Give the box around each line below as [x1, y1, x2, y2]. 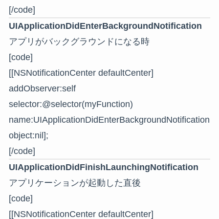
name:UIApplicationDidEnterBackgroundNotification [8, 114, 210, 125]
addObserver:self [8, 83, 76, 93]
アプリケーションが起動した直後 [8, 177, 141, 188]
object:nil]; [8, 130, 48, 140]
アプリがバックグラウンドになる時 [8, 36, 150, 46]
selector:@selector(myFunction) [8, 99, 133, 109]
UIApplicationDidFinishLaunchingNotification [8, 162, 198, 172]
